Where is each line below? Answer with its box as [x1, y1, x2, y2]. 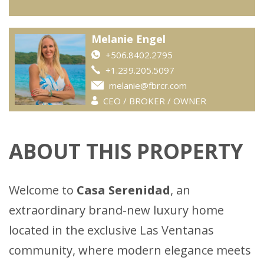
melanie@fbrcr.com [109, 80, 187, 92]
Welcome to [9, 182, 77, 199]
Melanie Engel [91, 32, 166, 47]
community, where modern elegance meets [9, 242, 251, 259]
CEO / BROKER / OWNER [101, 95, 206, 107]
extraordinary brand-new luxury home [9, 202, 224, 219]
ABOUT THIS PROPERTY [9, 137, 243, 166]
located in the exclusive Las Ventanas [9, 222, 214, 239]
